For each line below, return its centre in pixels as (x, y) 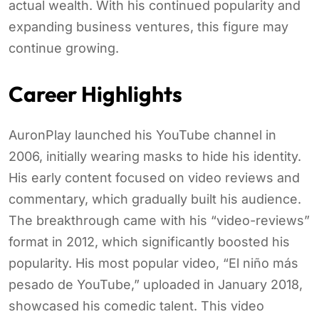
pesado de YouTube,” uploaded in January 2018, (156, 284)
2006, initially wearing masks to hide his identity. (155, 156)
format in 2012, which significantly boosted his (149, 241)
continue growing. (64, 48)
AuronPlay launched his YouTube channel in (142, 135)
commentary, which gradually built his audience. (155, 199)
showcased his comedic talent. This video (136, 305)
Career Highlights (95, 94)
